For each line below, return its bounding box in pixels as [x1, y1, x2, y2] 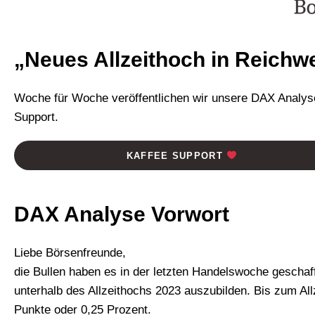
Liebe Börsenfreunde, [14, 245, 126, 259]
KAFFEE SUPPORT [126, 150, 227, 161]
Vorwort [151, 202, 229, 226]
